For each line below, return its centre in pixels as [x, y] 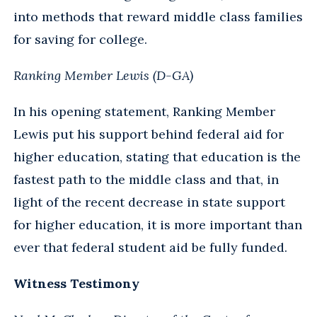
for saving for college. [80, 39]
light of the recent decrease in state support [149, 202]
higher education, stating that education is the [157, 156]
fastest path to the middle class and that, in [146, 179]
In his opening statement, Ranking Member [144, 111]
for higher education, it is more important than [158, 224]
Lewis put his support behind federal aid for [149, 134]
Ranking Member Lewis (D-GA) [103, 75]
